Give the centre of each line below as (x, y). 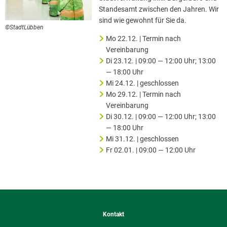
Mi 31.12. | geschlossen (142, 139)
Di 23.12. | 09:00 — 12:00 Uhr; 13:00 (161, 61)
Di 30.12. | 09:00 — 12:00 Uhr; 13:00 (161, 116)
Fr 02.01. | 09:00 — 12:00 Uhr (150, 150)
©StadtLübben (24, 27)
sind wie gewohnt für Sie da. (143, 20)
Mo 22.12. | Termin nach (143, 38)
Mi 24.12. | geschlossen (142, 83)
